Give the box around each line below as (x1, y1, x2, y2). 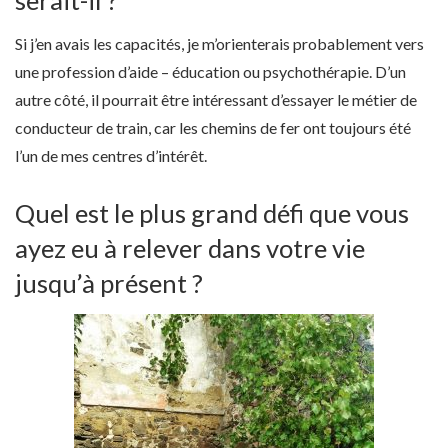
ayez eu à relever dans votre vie (15, 233, 365, 264)
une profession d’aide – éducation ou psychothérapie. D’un (15, 62, 406, 82)
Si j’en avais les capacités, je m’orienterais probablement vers (15, 34, 424, 54)
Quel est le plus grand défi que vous (15, 198, 409, 229)
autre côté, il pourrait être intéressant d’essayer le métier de (15, 90, 417, 110)
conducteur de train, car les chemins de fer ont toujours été (15, 118, 411, 138)
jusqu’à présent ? (15, 268, 203, 299)
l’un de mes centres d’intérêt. (15, 146, 207, 166)
